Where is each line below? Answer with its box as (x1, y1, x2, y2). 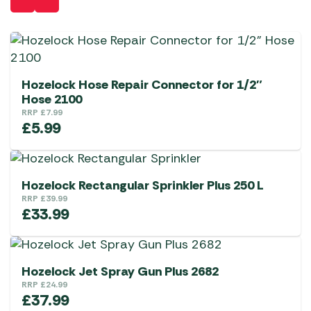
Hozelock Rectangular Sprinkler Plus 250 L (22, 177, 264, 194)
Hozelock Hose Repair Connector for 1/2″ (22, 76, 262, 94)
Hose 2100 (22, 91, 82, 108)
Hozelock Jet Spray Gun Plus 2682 (22, 263, 219, 280)
